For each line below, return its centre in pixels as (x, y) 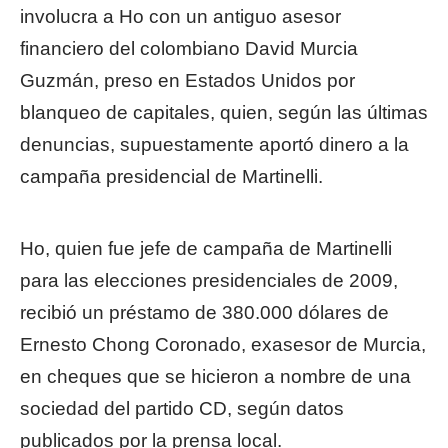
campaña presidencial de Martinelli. (171, 176)
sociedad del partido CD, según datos (182, 408)
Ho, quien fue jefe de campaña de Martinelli (206, 248)
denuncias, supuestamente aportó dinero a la (214, 144)
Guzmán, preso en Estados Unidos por (187, 80)
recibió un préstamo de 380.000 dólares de (204, 312)
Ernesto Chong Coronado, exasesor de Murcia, (223, 344)
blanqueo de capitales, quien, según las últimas (224, 112)
